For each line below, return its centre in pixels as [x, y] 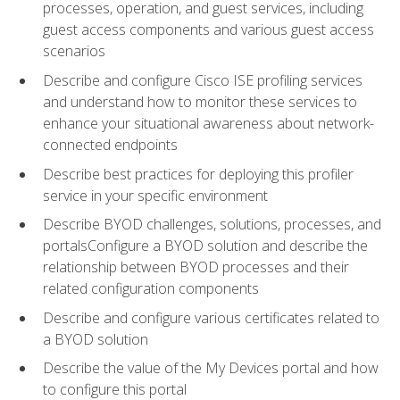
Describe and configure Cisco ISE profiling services [203, 80]
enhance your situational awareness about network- [208, 123]
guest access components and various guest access [208, 30]
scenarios [74, 51]
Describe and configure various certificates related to [211, 317]
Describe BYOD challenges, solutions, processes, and [212, 225]
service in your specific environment [155, 195]
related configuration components [151, 289]
